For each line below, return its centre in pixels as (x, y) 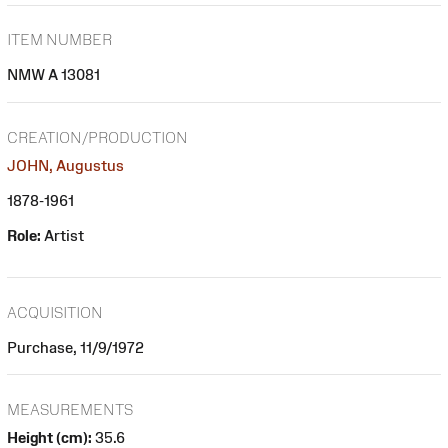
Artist (62, 236)
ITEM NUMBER (59, 40)
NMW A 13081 (53, 75)
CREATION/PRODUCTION (97, 138)
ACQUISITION (55, 312)
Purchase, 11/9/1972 (75, 347)
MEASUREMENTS (70, 410)
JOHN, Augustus (65, 166)
